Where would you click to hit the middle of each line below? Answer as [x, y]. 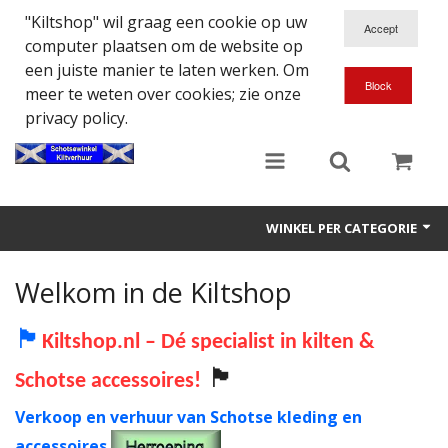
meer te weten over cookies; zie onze [163, 94]
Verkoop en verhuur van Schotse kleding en [188, 417]
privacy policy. [76, 118]
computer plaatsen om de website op [164, 46]
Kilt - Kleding [52, 404]
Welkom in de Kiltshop [153, 293]
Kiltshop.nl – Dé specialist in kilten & [208, 343]
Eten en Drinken [61, 360]
